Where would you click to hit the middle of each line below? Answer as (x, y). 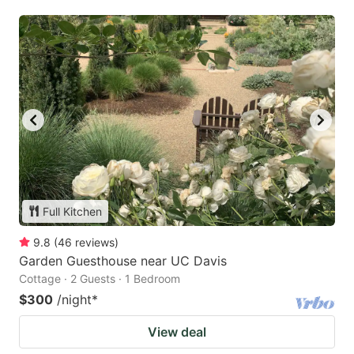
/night (74, 299)
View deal (177, 331)
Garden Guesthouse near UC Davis (123, 260)
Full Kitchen (72, 211)
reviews (95, 242)
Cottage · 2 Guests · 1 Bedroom (100, 278)
